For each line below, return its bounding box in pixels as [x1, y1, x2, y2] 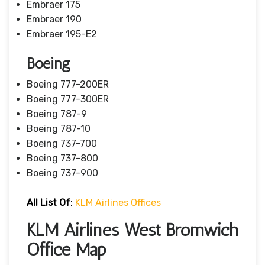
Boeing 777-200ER [27, 78, 109, 90]
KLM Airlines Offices [75, 196, 161, 208]
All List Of [27, 196, 70, 208]
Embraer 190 [27, 13, 82, 25]
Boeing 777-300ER [27, 93, 109, 105]
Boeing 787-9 [27, 108, 87, 119]
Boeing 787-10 [27, 122, 91, 134]
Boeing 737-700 [27, 137, 97, 149]
